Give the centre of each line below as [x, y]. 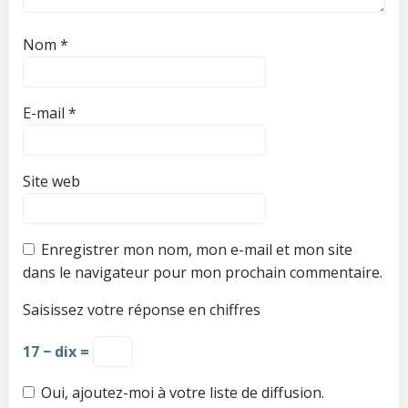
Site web [51, 182]
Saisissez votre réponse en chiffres [142, 310]
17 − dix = [58, 352]
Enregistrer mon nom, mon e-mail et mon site [197, 250]
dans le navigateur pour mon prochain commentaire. [203, 273]
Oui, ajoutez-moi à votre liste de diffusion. [181, 393]
